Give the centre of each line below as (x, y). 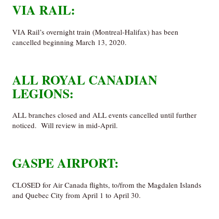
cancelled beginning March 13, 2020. (69, 42)
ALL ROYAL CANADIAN (85, 79)
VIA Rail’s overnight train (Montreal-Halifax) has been (95, 32)
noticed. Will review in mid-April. (65, 125)
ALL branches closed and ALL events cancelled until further (104, 115)
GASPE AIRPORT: (66, 163)
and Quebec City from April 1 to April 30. (77, 195)
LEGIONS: (43, 93)
